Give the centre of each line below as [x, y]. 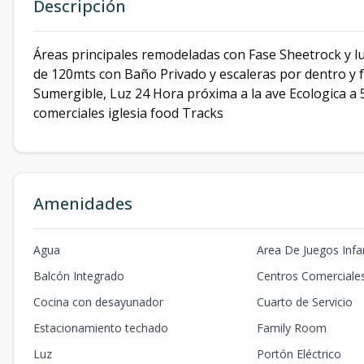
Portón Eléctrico [299, 354]
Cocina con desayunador [98, 302]
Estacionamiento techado [101, 328]
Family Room [292, 328]
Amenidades [83, 204]
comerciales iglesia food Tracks [130, 113]
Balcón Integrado [79, 276]
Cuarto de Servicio [305, 302]
